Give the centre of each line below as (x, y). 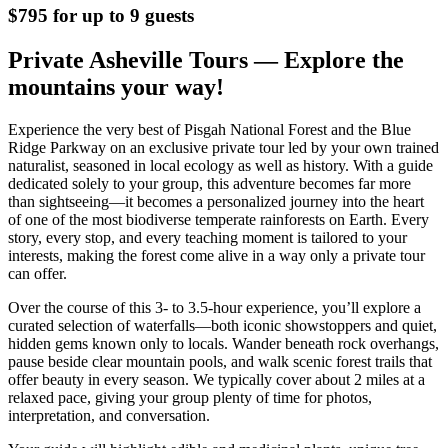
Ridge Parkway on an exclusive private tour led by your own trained (223, 147)
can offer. (37, 273)
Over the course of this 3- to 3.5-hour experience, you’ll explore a (214, 307)
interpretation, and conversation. (109, 415)
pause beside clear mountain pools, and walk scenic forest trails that (220, 361)
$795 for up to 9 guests (101, 15)
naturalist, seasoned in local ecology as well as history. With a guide (220, 165)
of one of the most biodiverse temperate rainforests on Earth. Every (218, 219)
